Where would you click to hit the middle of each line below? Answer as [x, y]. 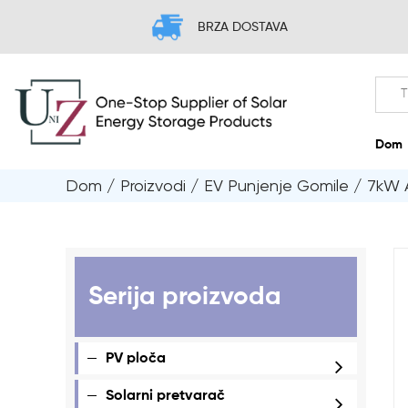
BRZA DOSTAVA [303, 34]
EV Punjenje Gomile [276, 185]
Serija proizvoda [185, 296]
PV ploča [136, 358]
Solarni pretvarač [165, 396]
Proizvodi [153, 185]
